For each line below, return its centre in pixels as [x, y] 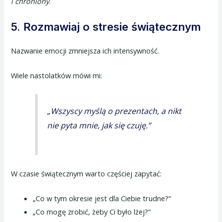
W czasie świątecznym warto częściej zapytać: [86, 173]
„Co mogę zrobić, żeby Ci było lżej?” [92, 212]
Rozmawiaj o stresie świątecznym [112, 27]
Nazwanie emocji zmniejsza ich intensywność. [85, 51]
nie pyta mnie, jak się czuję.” [99, 125]
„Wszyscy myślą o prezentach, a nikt [114, 111]
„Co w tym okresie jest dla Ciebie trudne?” [102, 198]
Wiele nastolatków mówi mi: [57, 76]
